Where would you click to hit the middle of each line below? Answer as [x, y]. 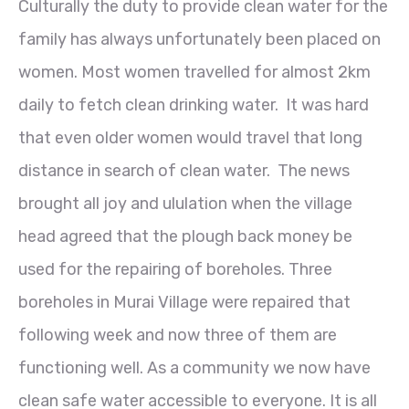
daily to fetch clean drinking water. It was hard [194, 105]
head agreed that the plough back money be [185, 236]
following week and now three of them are [178, 335]
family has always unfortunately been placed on [199, 39]
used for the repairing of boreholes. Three [175, 269]
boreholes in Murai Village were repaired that [184, 302]
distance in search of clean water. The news [184, 170]
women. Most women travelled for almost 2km [194, 72]
